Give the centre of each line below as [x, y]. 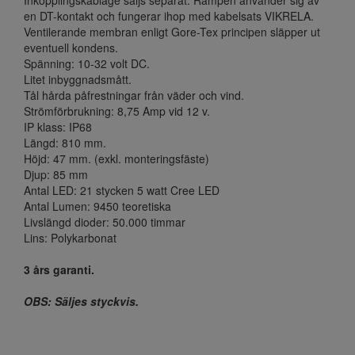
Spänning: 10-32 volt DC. [87, 64]
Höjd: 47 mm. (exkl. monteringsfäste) [116, 159]
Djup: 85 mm [56, 175]
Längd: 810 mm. [65, 143]
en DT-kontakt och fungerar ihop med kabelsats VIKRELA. [169, 16]
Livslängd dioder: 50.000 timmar [105, 222]
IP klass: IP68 [58, 127]
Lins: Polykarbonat [70, 238]
